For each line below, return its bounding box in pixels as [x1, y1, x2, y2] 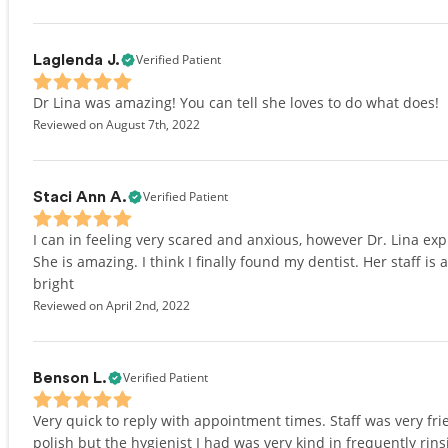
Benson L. [33, 370, 107, 386]
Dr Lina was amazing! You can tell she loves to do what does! [33, 93, 439, 112]
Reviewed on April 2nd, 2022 [33, 297, 190, 314]
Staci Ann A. [33, 189, 127, 205]
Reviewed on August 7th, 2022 [33, 116, 200, 133]
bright [33, 274, 74, 293]
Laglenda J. [33, 52, 120, 68]
